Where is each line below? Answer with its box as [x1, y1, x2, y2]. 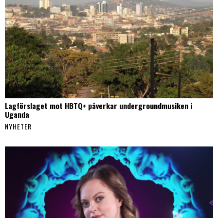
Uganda [5, 109, 29, 120]
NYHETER [5, 121, 32, 131]
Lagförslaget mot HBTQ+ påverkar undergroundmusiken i [5, 100, 192, 111]
